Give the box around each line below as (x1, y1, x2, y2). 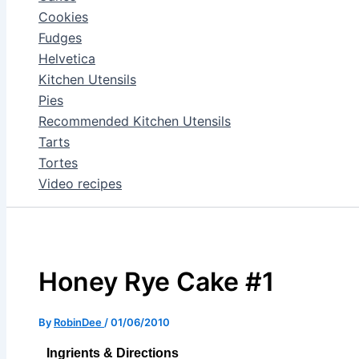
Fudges (38, 30, 82, 46)
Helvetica (38, 50, 95, 67)
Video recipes (38, 175, 122, 192)
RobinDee (54, 315, 104, 329)
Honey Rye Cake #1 (38, 265, 274, 297)
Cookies (38, 9, 88, 25)
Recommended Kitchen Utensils (38, 113, 231, 129)
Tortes (38, 155, 78, 171)
